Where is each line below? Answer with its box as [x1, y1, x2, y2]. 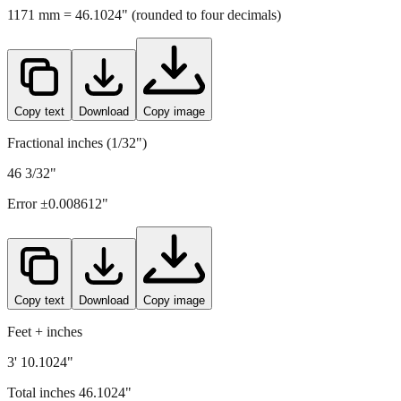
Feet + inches [7, 292, 82, 308]
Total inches [7, 353, 79, 369]
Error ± [7, 164, 48, 180]
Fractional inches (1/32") [7, 103, 147, 119]
